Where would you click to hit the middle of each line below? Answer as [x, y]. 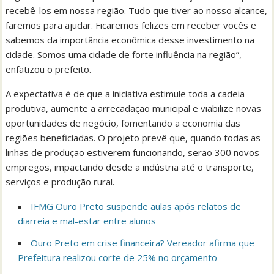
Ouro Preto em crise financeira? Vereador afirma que [143, 243]
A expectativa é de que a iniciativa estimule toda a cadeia [125, 93]
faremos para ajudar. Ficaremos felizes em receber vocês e [131, 25]
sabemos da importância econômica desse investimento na [130, 39]
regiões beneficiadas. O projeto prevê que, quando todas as [133, 137]
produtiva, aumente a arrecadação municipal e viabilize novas [134, 108]
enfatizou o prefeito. [49, 69]
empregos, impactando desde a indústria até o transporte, [130, 167]
